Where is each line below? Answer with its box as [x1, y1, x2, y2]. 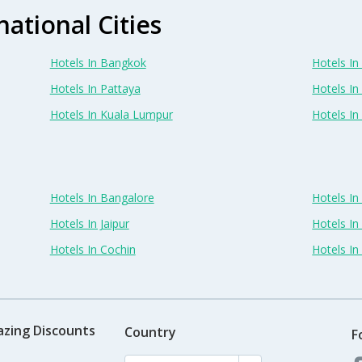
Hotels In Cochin [49, 242, 136, 258]
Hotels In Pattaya [49, 81, 141, 97]
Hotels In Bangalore [49, 190, 154, 206]
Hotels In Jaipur [49, 216, 129, 232]
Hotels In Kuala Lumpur [49, 107, 173, 123]
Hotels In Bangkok [49, 55, 146, 71]
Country [124, 322, 176, 341]
